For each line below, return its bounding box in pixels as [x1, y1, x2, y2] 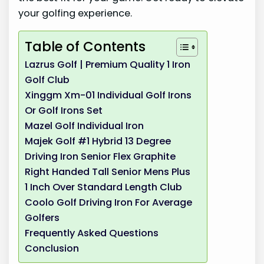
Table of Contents [25, 37, 146, 57]
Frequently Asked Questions [25, 226, 159, 240]
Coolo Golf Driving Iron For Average [25, 196, 193, 210]
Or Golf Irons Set [25, 104, 103, 118]
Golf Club [25, 73, 70, 87]
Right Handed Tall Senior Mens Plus [25, 165, 191, 179]
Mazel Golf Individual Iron [25, 119, 144, 133]
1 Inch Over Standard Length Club [25, 180, 183, 194]
